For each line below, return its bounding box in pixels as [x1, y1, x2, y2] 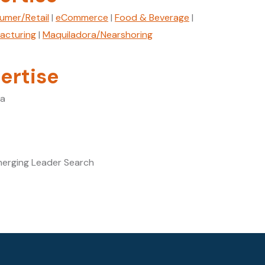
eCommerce [56, 11, 108, 24]
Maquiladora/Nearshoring [43, 28, 153, 41]
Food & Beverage [115, 11, 189, 24]
